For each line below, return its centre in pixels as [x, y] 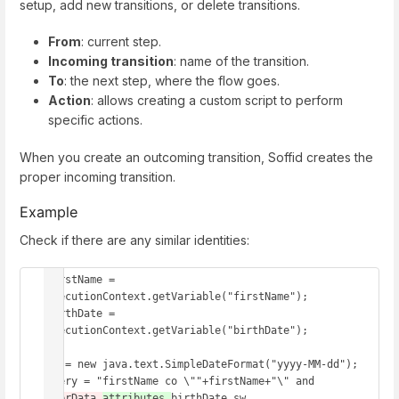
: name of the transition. [241, 61]
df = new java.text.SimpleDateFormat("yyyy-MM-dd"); [202, 364]
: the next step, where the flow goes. [172, 81]
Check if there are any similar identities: [134, 240]
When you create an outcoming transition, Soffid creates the [196, 157]
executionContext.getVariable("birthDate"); [177, 330]
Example [49, 212]
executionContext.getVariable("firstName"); [177, 296]
